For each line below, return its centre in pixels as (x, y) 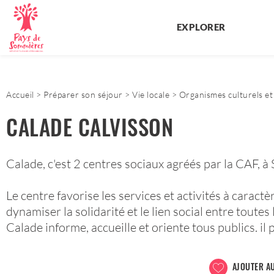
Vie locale (151, 94)
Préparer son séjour (83, 94)
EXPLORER (201, 27)
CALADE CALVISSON (90, 127)
